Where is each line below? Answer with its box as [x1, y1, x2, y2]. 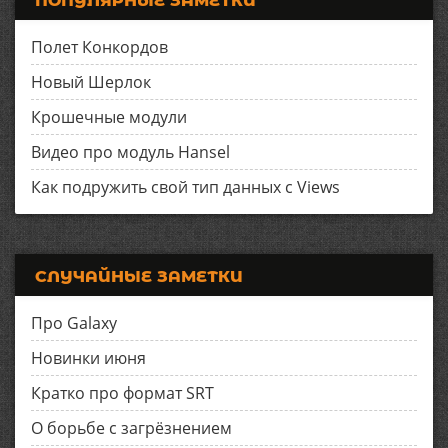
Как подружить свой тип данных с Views [31, 175, 340, 198]
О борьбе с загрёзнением [31, 416, 232, 439]
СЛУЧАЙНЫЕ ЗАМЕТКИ [35, 266, 243, 286]
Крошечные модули [31, 105, 187, 128]
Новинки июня [31, 346, 146, 369]
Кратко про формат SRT [31, 381, 214, 404]
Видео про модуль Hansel [31, 140, 230, 163]
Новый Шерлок [31, 70, 151, 93]
